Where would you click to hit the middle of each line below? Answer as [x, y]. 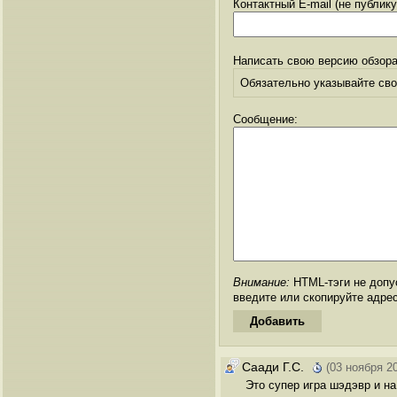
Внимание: [261, 282]
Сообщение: [265, 119]
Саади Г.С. [273, 366]
